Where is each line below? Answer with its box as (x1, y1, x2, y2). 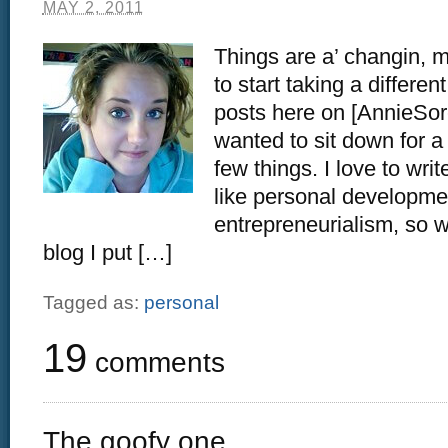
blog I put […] (42, 239, 172, 265)
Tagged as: (42, 291, 144, 313)
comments (86, 345, 225, 378)
